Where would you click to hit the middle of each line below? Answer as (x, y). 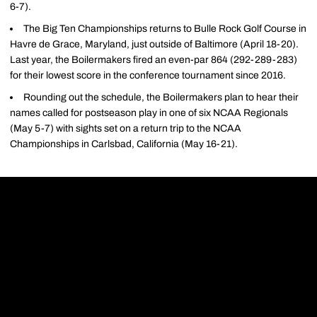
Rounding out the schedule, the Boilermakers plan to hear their (161, 97)
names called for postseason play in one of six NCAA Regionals (149, 113)
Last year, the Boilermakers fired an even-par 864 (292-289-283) (154, 60)
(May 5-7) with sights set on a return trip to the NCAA (126, 128)
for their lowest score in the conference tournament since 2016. (148, 75)
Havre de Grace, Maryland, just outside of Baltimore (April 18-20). (154, 44)
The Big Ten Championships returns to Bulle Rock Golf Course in (165, 29)
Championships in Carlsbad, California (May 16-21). (124, 144)
